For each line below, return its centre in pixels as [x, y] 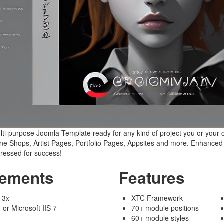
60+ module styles [160, 218]
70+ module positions [165, 208]
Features [152, 178]
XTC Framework [157, 198]
